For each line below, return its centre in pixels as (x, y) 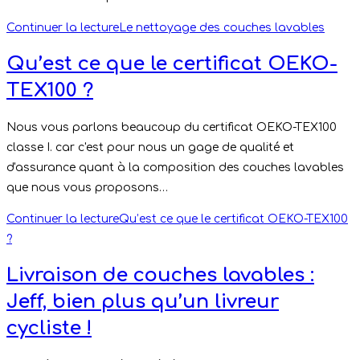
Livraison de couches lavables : (160, 276)
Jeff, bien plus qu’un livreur (143, 302)
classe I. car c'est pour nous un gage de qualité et (150, 147)
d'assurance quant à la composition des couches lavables (175, 167)
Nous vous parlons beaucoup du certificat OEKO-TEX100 (172, 127)
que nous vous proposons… (87, 187)
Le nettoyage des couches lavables (222, 27)
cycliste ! (49, 329)
